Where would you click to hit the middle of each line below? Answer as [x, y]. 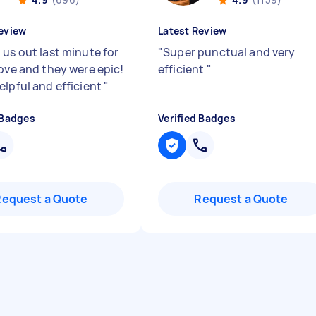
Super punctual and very [229, 52]
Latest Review [193, 31]
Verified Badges [197, 118]
